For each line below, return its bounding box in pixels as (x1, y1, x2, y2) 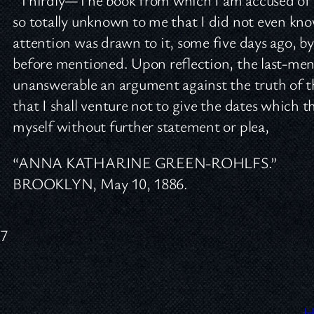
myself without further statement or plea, (13, 116, 269, 137)
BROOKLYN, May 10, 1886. (13, 173, 188, 194)
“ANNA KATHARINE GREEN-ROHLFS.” (13, 152, 278, 173)
